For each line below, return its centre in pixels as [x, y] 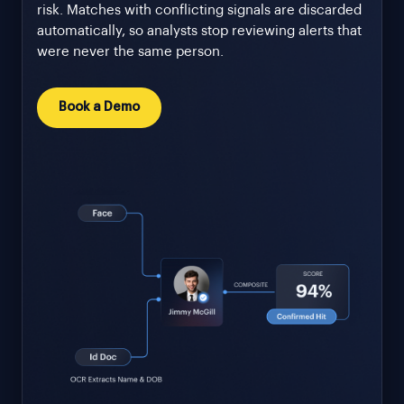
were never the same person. [130, 52]
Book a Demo [99, 108]
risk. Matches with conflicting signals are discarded [199, 11]
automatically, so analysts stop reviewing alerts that [199, 32]
